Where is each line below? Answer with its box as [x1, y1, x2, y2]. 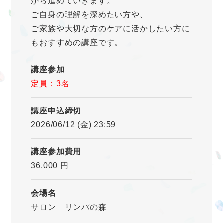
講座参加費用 [31, 147, 82, 156]
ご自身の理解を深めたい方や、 [31, 10, 148, 19]
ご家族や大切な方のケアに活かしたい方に [31, 24, 190, 33]
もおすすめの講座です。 [31, 38, 123, 47]
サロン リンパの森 [31, 202, 107, 211]
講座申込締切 [31, 106, 82, 115]
